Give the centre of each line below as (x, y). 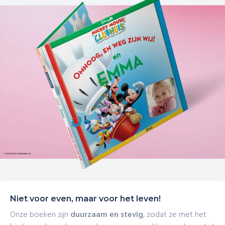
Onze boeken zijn (40, 215)
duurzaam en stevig (107, 215)
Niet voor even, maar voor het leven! (85, 199)
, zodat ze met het (175, 215)
